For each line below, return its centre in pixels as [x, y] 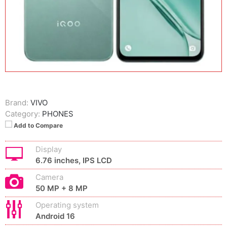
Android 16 [55, 216]
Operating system [67, 205]
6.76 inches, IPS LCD [74, 160]
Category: [23, 114]
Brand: [17, 103]
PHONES [58, 114]
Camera [49, 177]
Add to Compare [38, 125]
